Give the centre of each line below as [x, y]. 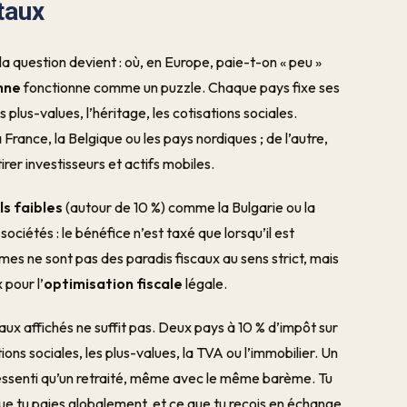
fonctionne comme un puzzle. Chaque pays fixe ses [181, 87]
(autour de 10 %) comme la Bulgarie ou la [189, 207]
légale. [205, 283]
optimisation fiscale [114, 283]
